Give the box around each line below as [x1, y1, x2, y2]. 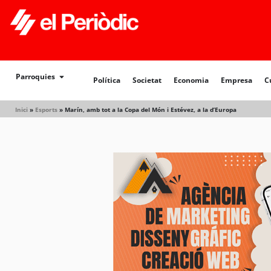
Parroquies [16, 71, 55, 82]
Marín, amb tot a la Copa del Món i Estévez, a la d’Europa [65, 105, 237, 114]
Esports [35, 105, 57, 114]
